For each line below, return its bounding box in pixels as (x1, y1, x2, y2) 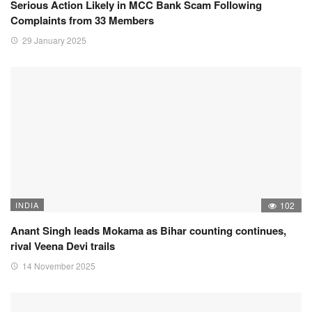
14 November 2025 (22, 259, 95, 272)
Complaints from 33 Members (10, 12, 154, 28)
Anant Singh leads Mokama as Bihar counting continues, (10, 222, 286, 238)
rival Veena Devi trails (10, 237, 115, 253)
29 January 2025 (22, 33, 86, 46)
